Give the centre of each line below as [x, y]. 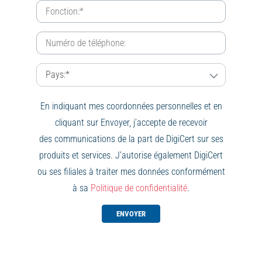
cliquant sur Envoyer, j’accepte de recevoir [131, 123]
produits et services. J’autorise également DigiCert [131, 155]
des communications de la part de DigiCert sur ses [131, 139]
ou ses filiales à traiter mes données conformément [131, 172]
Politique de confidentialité [139, 188]
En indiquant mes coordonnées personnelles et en [131, 106]
